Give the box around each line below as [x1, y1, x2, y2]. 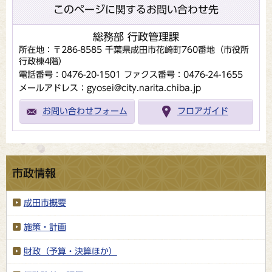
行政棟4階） [19, 56, 67, 66]
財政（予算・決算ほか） [23, 246, 117, 256]
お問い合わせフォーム [42, 107, 127, 116]
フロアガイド [177, 107, 228, 116]
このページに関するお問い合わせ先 [53, 4, 219, 15]
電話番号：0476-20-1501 [19, 70, 121, 79]
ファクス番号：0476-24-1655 [124, 70, 243, 79]
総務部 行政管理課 [93, 31, 179, 42]
